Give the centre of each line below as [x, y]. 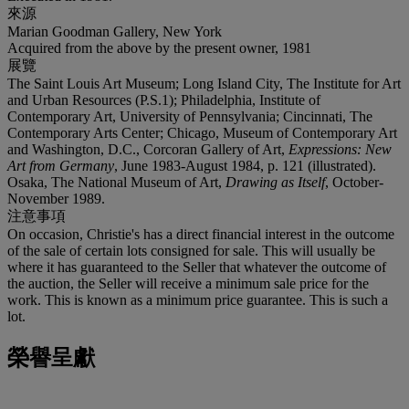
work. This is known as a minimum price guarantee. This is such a [198, 299]
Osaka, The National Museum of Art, [116, 182]
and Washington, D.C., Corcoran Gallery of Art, [148, 149]
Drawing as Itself [275, 182]
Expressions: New [340, 149]
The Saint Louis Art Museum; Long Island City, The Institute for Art [204, 83]
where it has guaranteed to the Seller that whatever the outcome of [197, 267]
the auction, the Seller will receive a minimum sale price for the [188, 283]
